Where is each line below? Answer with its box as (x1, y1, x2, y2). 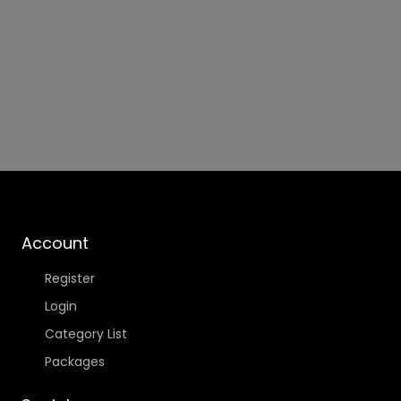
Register (44, 269, 95, 288)
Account (21, 232, 89, 255)
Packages (44, 353, 105, 371)
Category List (44, 325, 127, 344)
